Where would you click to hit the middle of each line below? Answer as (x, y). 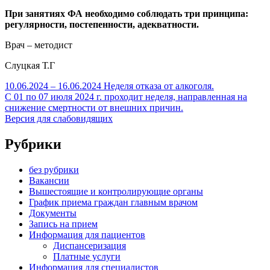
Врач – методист (39, 45)
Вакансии (49, 181)
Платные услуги (87, 257)
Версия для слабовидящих (59, 119)
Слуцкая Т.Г (30, 66)
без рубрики (54, 170)
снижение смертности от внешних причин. (94, 108)
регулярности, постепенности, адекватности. (102, 25)
